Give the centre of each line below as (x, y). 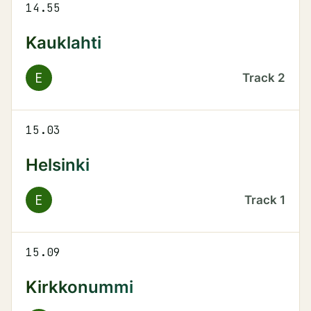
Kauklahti (64, 42)
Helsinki (58, 165)
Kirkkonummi (79, 287)
